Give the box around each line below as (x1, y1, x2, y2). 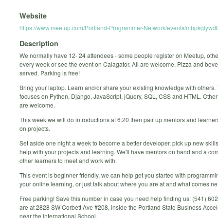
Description (19, 38, 58, 49)
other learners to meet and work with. (19, 156, 117, 165)
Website (19, 10, 47, 20)
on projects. (19, 124, 50, 133)
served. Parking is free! (19, 69, 80, 77)
